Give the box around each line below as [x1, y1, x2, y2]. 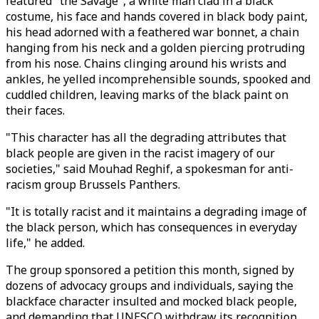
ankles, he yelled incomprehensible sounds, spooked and [6, 71, 310, 87]
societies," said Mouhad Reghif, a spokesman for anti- [6, 161, 293, 177]
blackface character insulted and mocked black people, [6, 293, 297, 309]
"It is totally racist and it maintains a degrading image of [6, 204, 307, 219]
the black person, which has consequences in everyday [6, 219, 297, 235]
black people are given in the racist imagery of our [6, 145, 275, 161]
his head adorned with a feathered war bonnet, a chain [6, 24, 299, 40]
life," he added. [6, 235, 85, 251]
